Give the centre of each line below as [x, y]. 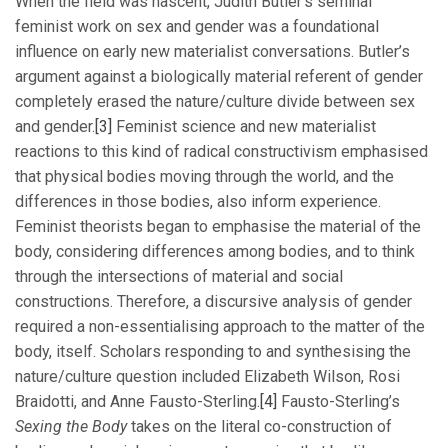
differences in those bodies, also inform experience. [198, 202]
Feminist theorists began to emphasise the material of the [218, 227]
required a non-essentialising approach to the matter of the [220, 327]
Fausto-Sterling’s [338, 402]
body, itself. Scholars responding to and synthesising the [213, 352]
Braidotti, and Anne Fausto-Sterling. [137, 402]
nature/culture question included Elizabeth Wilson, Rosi [207, 377]
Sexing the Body [71, 427]
